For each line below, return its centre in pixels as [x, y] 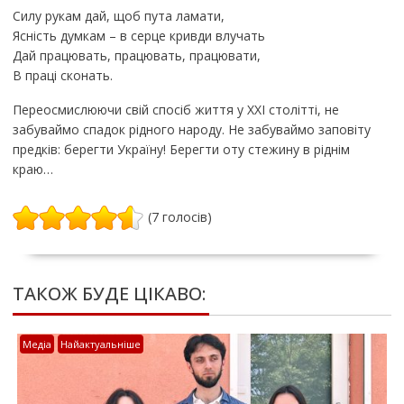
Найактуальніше [100, 344]
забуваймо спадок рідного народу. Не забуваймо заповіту [191, 130]
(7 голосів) [179, 217]
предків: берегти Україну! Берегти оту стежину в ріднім [181, 150]
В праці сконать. [62, 76]
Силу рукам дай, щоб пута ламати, [118, 16]
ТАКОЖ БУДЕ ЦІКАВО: [109, 294]
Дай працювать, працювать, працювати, [136, 56]
